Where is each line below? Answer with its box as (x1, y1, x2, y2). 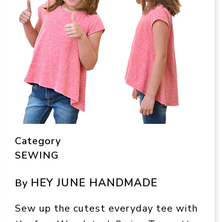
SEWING (15, 148, 59, 162)
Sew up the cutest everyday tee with (15, 201, 198, 215)
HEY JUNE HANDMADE (30, 175, 158, 190)
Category (15, 134, 61, 148)
